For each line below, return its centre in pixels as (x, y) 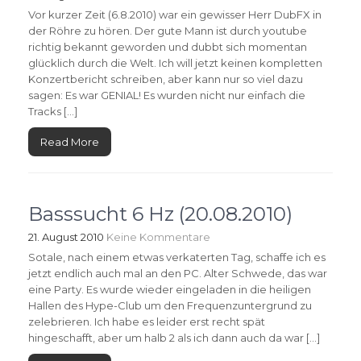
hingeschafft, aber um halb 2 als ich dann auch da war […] (174, 337)
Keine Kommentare (158, 237)
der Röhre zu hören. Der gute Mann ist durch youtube (168, 30)
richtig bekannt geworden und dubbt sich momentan (168, 46)
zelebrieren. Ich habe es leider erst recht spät (147, 321)
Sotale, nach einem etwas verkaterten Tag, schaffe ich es (177, 257)
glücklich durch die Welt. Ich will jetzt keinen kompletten (175, 62)
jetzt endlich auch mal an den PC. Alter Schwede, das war (178, 273)
